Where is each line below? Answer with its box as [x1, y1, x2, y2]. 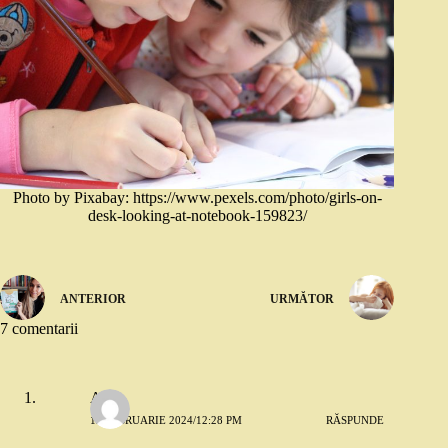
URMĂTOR [270, 291, 335, 306]
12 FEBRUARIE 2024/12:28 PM [90, 413, 242, 426]
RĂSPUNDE [326, 413, 385, 426]
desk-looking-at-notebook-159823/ [87, 207, 307, 225]
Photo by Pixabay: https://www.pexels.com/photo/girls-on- [12, 189, 382, 207]
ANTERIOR [60, 291, 126, 306]
